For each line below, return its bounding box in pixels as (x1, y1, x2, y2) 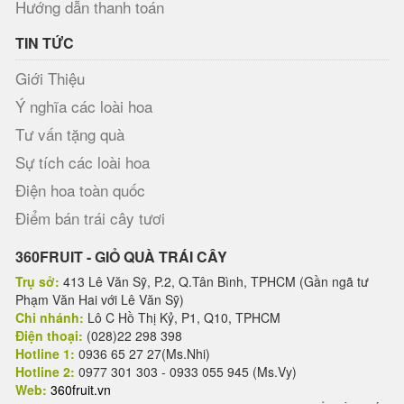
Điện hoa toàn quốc (15, 179, 145, 201)
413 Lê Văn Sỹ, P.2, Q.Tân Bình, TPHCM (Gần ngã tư (60, 272, 369, 290)
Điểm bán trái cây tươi (15, 207, 165, 229)
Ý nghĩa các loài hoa (15, 95, 152, 117)
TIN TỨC (15, 32, 74, 53)
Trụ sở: (15, 272, 60, 290)
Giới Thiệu (15, 67, 85, 89)
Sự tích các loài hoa (15, 151, 150, 173)
